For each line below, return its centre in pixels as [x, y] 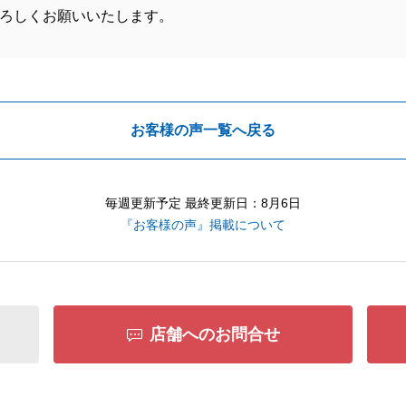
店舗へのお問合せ [214, 334]
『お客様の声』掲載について [203, 225]
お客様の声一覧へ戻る [203, 130]
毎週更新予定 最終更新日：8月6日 [203, 203]
